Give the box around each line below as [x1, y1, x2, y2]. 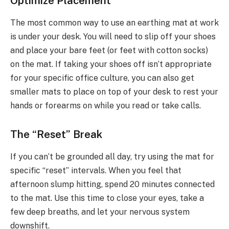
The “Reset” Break [10, 127, 102, 141]
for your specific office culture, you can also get [10, 73, 194, 83]
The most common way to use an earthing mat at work [10, 18, 219, 28]
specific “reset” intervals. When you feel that [10, 166, 181, 176]
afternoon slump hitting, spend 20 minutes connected [10, 179, 215, 190]
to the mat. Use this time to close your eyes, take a [10, 193, 204, 203]
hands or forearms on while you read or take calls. [10, 101, 201, 111]
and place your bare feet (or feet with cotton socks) [10, 45, 208, 56]
